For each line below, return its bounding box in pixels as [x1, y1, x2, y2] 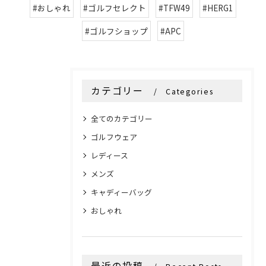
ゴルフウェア [91, 131, 137, 143]
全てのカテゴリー [91, 113, 153, 125]
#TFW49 [159, 2, 190, 14]
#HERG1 [202, 2, 233, 14]
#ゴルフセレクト [83, 2, 146, 14]
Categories [166, 86, 214, 97]
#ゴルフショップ [85, 25, 148, 37]
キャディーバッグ [91, 186, 152, 198]
